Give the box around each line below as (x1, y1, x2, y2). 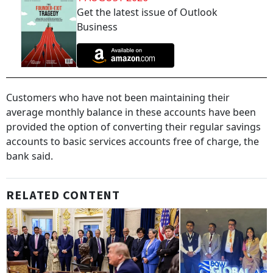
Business (77, 20, 118, 34)
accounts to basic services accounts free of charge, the (6, 135, 259, 149)
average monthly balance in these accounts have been (6, 105, 256, 119)
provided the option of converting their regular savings (6, 120, 261, 134)
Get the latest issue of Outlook (77, 5, 218, 19)
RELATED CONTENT (6, 187, 121, 205)
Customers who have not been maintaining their (6, 91, 230, 105)
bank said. (6, 149, 53, 163)
